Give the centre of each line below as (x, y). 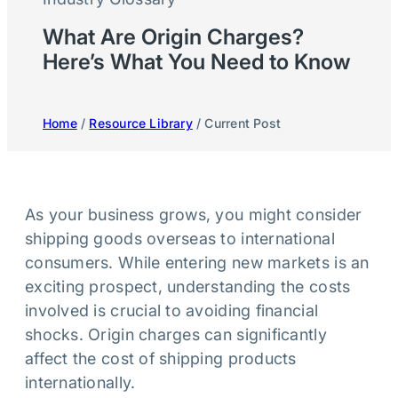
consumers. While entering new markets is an (197, 263)
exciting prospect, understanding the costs (188, 287)
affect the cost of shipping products (161, 359)
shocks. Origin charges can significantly (176, 335)
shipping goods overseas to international (180, 239)
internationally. (80, 383)
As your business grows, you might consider (194, 215)
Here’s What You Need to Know (197, 62)
